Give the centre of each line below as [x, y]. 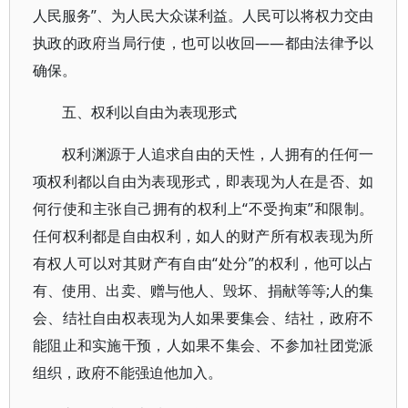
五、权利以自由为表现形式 [149, 112]
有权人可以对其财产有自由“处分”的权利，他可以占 [204, 263]
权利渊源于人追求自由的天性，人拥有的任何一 [218, 154]
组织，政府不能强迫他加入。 [127, 372]
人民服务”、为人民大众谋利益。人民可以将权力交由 [204, 15]
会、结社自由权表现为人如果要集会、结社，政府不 [204, 318]
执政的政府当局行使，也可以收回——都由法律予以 [204, 43]
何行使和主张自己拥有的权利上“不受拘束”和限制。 [204, 209]
